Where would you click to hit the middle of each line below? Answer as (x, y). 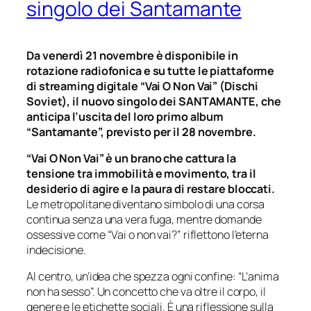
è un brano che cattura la (171, 159)
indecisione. (56, 250)
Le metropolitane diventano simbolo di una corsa (146, 204)
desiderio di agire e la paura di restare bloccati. (151, 189)
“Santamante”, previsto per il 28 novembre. (141, 132)
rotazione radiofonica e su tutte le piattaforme (151, 70)
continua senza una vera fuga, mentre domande (144, 220)
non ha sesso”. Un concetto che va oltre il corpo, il (146, 292)
